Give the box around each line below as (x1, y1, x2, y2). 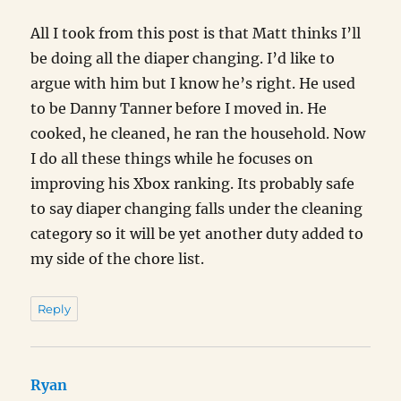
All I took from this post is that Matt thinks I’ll (30, 24, 362, 43)
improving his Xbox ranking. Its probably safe (30, 175, 355, 193)
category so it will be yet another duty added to (30, 225, 364, 243)
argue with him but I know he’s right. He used (30, 74, 356, 93)
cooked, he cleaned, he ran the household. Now (30, 124, 366, 143)
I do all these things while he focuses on (30, 149, 314, 168)
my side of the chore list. (30, 250, 205, 269)
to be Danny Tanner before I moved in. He (30, 99, 328, 118)
